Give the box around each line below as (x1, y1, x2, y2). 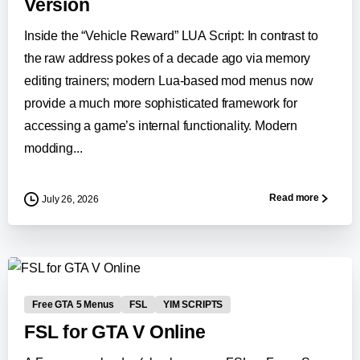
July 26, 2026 (42, 193, 99, 205)
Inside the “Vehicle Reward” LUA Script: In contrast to (24, 28, 318, 43)
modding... (24, 141, 83, 155)
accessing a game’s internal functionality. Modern (24, 118, 298, 133)
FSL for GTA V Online (24, 321, 206, 342)
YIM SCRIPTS (162, 298, 223, 310)
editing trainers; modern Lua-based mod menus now (24, 73, 314, 88)
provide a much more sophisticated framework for (24, 96, 297, 110)
